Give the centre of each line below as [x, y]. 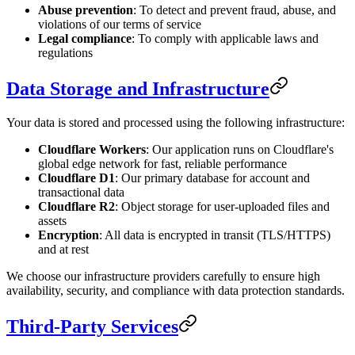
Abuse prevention [86, 10]
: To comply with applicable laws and [225, 39]
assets [52, 221]
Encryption [69, 235]
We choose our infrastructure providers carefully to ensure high [163, 277]
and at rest [63, 250]
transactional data [81, 193]
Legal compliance [85, 39]
